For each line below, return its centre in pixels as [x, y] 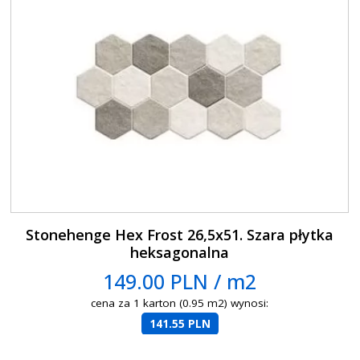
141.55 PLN [180, 323]
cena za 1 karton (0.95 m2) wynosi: [180, 303]
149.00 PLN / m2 [180, 281]
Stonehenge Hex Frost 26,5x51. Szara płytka [180, 234]
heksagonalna [180, 252]
